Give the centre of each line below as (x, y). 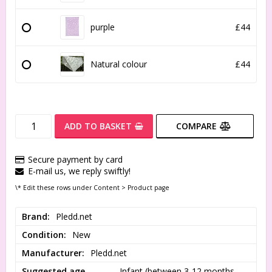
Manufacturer (52, 253)
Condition (43, 234)
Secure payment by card (75, 160)
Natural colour (119, 64)
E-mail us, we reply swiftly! (79, 171)
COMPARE (196, 126)
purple (103, 27)
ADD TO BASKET (98, 126)
